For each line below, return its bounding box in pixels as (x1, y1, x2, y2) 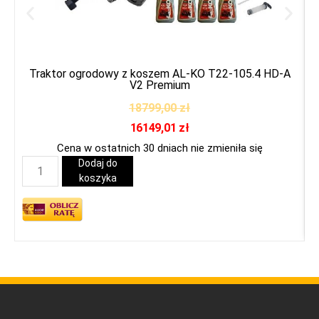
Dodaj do (78, 157, 117, 169)
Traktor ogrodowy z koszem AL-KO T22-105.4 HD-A (28, 67, 291, 81)
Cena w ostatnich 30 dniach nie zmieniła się (56, 141, 263, 155)
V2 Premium (129, 78, 190, 93)
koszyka (78, 172, 117, 184)
